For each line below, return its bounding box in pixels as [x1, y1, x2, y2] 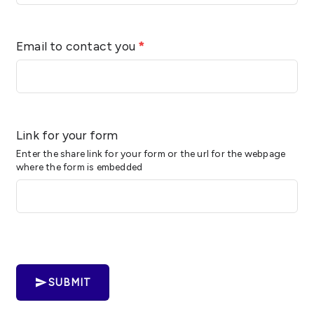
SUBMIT [48, 275, 91, 289]
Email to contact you [16, 39, 139, 54]
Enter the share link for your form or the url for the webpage [16, 147, 286, 159]
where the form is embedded [16, 161, 143, 172]
